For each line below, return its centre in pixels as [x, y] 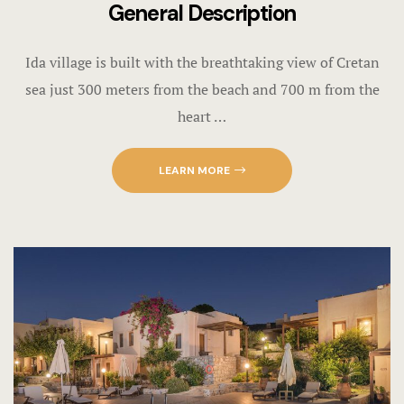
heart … [202, 116]
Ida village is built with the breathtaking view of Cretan [202, 62]
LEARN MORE [194, 170]
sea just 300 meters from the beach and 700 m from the [202, 89]
